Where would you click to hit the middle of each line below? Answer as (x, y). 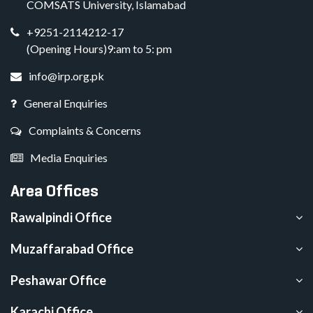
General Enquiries (66, 103)
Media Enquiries (69, 158)
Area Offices (54, 191)
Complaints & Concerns (85, 131)
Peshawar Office (58, 281)
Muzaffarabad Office (72, 249)
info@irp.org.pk (66, 76)
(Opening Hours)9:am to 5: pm (99, 49)
